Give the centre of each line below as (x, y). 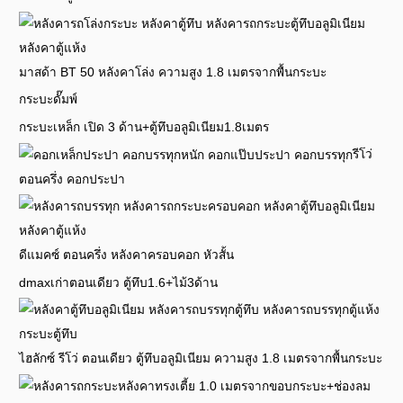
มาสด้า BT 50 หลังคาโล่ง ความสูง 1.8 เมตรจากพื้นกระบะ (173, 72)
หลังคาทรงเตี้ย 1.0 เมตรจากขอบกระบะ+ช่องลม (245, 386)
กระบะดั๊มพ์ (49, 100)
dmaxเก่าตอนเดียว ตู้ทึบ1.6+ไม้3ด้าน (119, 282)
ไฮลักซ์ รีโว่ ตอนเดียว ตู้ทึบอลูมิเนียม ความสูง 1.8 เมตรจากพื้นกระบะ (201, 359)
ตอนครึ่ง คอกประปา (72, 179)
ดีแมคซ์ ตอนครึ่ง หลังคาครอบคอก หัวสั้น (127, 255)
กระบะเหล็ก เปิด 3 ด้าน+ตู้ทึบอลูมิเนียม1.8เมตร (144, 127)
